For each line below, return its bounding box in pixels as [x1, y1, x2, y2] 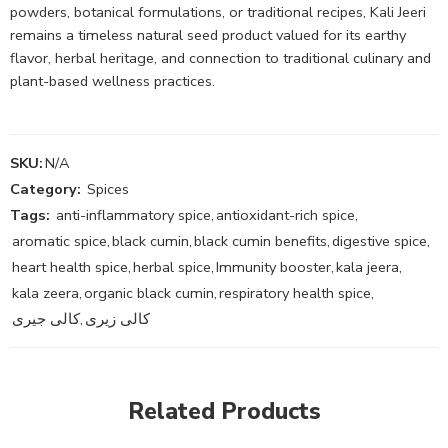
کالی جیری [12, 308, 80, 329]
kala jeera [336, 256, 399, 277]
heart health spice [12, 256, 128, 277]
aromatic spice [12, 230, 107, 251]
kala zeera [12, 282, 79, 303]
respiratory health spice [219, 282, 371, 303]
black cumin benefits [194, 230, 327, 251]
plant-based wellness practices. [10, 70, 215, 91]
